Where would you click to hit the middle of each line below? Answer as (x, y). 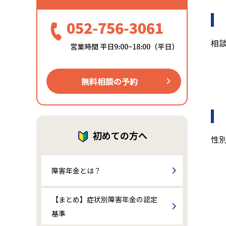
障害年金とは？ (76, 170)
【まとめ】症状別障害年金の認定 (104, 199)
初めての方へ (120, 135)
